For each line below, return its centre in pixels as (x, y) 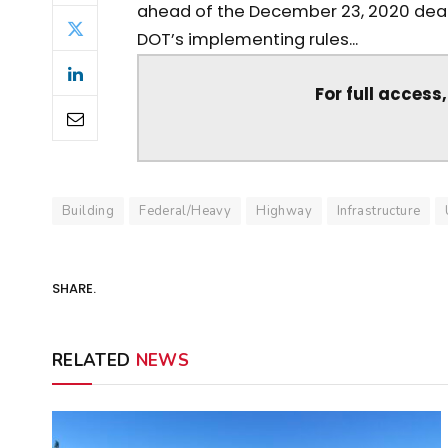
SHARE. (74, 289)
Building (88, 210)
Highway (284, 210)
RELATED (94, 360)
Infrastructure (378, 210)
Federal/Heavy (185, 210)
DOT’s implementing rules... (247, 40)
